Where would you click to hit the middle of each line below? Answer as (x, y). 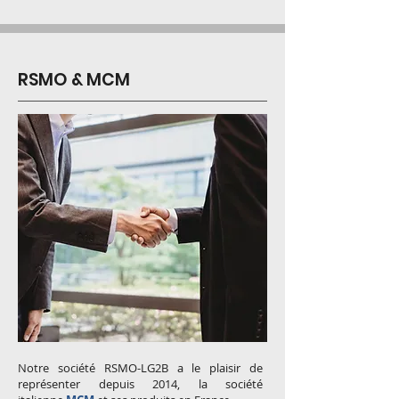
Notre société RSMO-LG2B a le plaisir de (140, 368)
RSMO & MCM (74, 80)
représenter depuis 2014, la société (140, 384)
